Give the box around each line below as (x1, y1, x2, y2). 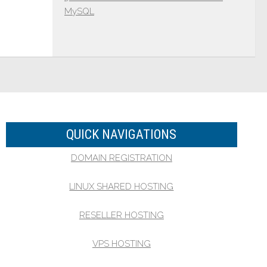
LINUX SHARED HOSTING (69, 181, 174, 192)
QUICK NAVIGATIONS (66, 127, 177, 142)
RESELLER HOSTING (79, 210, 164, 221)
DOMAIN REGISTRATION (70, 153, 172, 163)
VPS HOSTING (92, 238, 151, 249)
